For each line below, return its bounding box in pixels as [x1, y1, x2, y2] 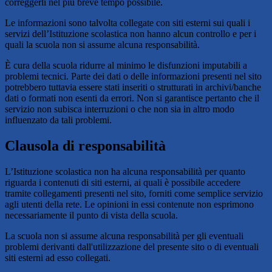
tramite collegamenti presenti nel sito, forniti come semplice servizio [5, 188, 263, 199]
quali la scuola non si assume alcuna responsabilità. [5, 39, 200, 50]
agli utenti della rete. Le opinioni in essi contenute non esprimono [5, 199, 254, 209]
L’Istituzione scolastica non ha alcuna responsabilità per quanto [5, 166, 245, 177]
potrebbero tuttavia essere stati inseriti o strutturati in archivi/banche [5, 81, 261, 92]
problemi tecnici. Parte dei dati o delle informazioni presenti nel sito [5, 70, 262, 81]
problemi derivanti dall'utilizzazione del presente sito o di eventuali [5, 241, 259, 252]
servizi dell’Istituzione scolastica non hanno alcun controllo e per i [5, 28, 256, 39]
